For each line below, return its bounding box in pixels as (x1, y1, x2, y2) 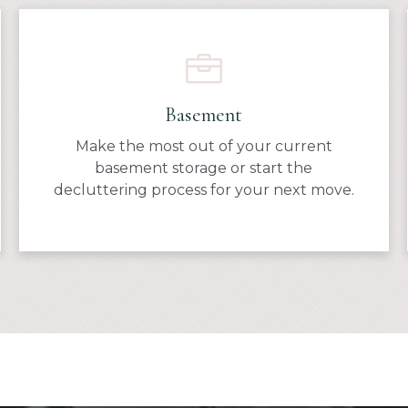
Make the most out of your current (75, 137, 332, 155)
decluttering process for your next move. (53, 180, 354, 199)
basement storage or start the (95, 158, 313, 177)
